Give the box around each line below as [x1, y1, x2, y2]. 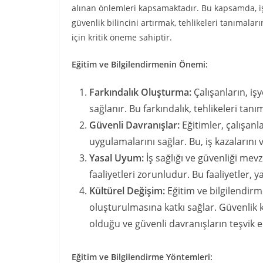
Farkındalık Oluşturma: [89, 86, 191, 99]
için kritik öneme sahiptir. [72, 32, 172, 43]
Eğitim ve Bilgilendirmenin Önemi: [72, 59, 208, 70]
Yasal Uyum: [89, 151, 144, 164]
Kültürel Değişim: [89, 184, 165, 197]
